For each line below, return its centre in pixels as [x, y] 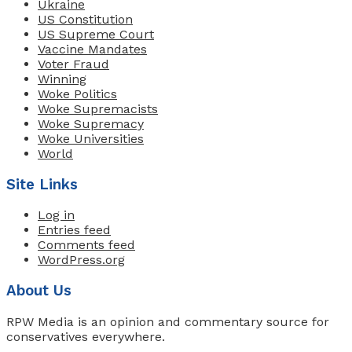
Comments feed [86, 245]
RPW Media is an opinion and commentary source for [168, 321]
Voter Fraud [73, 64]
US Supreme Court [96, 35]
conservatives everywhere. [86, 336]
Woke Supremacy [91, 124]
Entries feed [74, 230]
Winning [62, 79]
